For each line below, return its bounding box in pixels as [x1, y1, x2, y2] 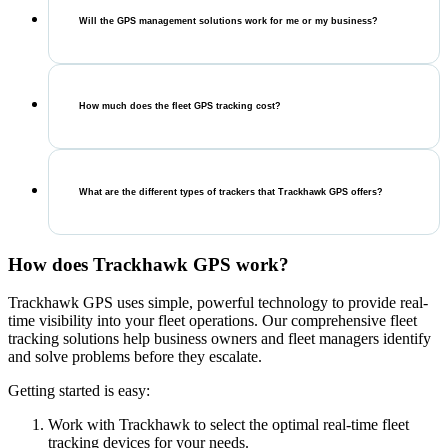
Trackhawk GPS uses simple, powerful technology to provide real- [8, 294, 428, 312]
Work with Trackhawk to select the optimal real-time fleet [48, 416, 409, 434]
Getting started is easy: [8, 382, 150, 400]
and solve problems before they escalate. [8, 348, 262, 366]
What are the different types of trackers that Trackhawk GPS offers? [79, 187, 383, 198]
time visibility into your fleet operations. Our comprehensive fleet [8, 312, 417, 330]
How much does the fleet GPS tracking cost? [79, 101, 281, 112]
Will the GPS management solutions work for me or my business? [79, 15, 378, 26]
